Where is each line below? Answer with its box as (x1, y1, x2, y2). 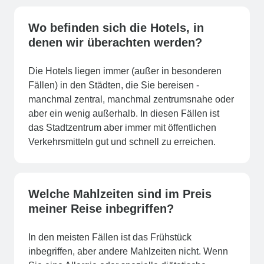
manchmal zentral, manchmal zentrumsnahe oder (28, 94, 234, 104)
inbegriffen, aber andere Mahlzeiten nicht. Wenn (28, 246, 228, 256)
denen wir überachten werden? (28, 35, 202, 49)
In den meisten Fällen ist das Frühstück (28, 232, 192, 242)
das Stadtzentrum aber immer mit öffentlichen (28, 122, 216, 133)
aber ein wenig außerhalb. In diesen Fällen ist (28, 108, 219, 118)
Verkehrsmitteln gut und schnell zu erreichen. (28, 136, 218, 147)
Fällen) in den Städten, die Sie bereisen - (28, 80, 199, 90)
